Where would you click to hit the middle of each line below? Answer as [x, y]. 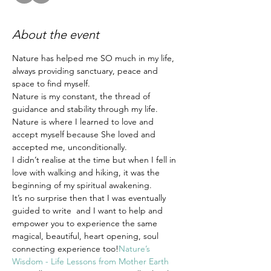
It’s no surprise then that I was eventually [90, 198]
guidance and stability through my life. [85, 109]
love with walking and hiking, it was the [87, 173]
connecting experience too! [65, 249]
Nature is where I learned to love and [84, 122]
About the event [56, 35]
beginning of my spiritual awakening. [82, 185]
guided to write [43, 211]
